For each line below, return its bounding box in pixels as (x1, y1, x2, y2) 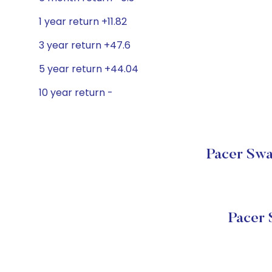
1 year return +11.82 (39, 15, 127, 29)
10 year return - (39, 86, 113, 100)
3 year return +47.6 (39, 38, 131, 52)
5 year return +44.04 (39, 62, 138, 76)
